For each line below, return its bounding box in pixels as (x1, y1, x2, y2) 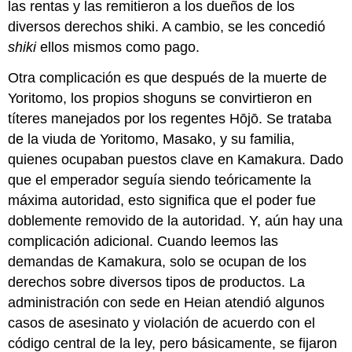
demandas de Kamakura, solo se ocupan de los (8, 253, 307, 269)
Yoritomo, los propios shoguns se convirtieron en (8, 90, 313, 106)
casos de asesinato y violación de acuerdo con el (8, 314, 316, 331)
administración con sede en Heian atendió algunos (8, 294, 325, 310)
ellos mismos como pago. (36, 39, 200, 56)
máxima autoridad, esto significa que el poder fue (8, 192, 317, 208)
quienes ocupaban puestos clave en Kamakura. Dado (8, 151, 344, 167)
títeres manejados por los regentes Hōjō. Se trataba (8, 110, 332, 126)
